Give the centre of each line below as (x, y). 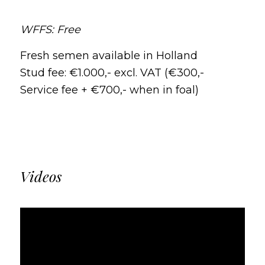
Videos (41, 176)
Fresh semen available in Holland (109, 56)
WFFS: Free (50, 29)
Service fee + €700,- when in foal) (109, 90)
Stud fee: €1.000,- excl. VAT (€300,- (112, 73)
